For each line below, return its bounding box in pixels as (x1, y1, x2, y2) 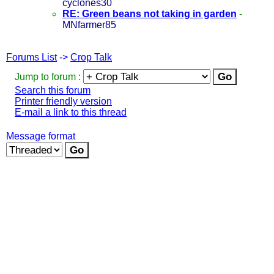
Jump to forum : (15, 71, 83, 82)
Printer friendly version (15, 95, 112, 106)
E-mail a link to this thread (15, 106, 127, 117)
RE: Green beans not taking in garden (62, 8, 237, 19)
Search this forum (15, 84, 91, 95)
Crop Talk (70, 51, 112, 62)
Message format (6, 130, 75, 141)
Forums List (6, 51, 57, 62)
